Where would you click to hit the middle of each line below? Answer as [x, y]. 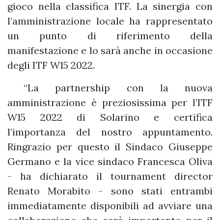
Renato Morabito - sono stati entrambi [110, 191]
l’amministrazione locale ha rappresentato [110, 21]
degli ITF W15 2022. [51, 65]
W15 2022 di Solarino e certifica [110, 117]
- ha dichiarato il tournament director [110, 176]
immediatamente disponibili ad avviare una [110, 206]
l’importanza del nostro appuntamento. [110, 132]
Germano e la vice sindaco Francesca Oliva [110, 162]
